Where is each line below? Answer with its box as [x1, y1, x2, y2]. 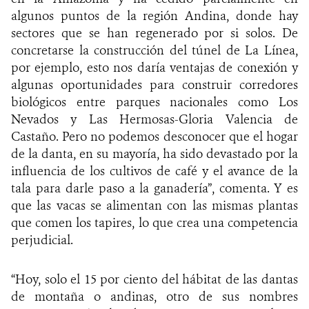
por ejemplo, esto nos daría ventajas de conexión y [11, 59, 298, 76]
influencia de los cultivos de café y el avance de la [11, 162, 298, 179]
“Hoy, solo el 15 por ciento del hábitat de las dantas [11, 270, 298, 288]
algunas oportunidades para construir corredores [11, 76, 298, 93]
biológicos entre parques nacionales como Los [11, 93, 298, 110]
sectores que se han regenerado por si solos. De [11, 24, 298, 41]
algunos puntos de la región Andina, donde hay [11, 7, 298, 24]
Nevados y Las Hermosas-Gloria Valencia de [11, 110, 298, 128]
